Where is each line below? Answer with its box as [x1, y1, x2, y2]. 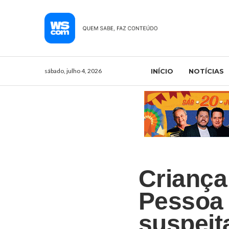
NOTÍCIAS [188, 66, 224, 75]
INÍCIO [150, 66, 173, 75]
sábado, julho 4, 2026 [44, 66, 102, 75]
